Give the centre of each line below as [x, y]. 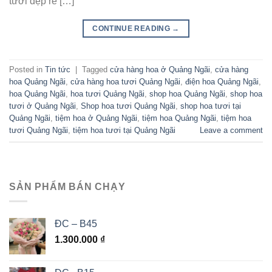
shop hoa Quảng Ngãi [187, 93]
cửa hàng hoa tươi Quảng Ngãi [125, 81]
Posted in [27, 69]
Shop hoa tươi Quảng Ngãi [128, 106]
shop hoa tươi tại [211, 106]
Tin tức [58, 69]
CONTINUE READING [132, 28]
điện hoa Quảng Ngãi [222, 81]
